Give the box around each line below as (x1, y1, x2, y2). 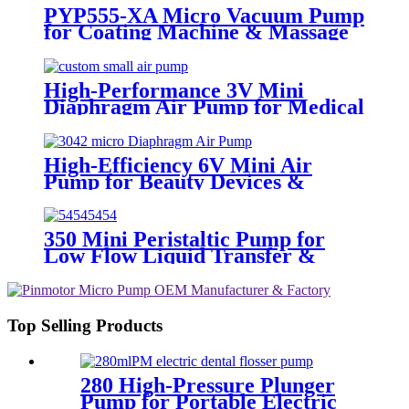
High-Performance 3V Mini (44, 78, 304, 102)
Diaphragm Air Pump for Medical (44, 94, 364, 119)
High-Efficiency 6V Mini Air (44, 152, 312, 177)
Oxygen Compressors (44, 110, 244, 135)
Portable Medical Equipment (44, 185, 317, 210)
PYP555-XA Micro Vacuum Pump (44, 3, 364, 27)
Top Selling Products (7, 316, 163, 336)
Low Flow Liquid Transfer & (44, 244, 316, 268)
